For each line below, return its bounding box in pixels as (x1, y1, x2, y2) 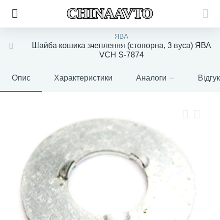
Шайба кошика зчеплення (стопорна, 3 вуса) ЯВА (31, 41, 211, 50)
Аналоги (136, 74, 166, 82)
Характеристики (54, 74, 112, 82)
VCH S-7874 (99, 51, 144, 59)
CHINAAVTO (67, 5, 153, 21)
